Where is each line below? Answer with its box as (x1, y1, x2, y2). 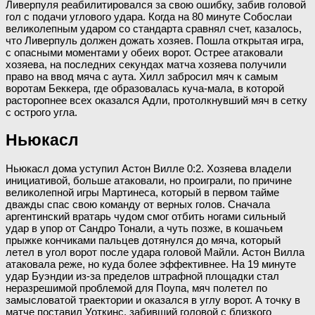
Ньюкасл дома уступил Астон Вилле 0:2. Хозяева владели (6, 162, 291, 175)
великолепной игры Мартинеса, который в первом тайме (6, 186, 279, 199)
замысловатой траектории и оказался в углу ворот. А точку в (6, 294, 300, 307)
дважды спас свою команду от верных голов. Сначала (6, 198, 270, 211)
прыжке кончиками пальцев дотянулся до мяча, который (6, 234, 281, 247)
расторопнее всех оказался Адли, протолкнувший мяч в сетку (6, 94, 307, 106)
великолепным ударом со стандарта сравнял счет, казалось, (6, 22, 302, 34)
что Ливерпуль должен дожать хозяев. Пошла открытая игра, (6, 34, 304, 46)
